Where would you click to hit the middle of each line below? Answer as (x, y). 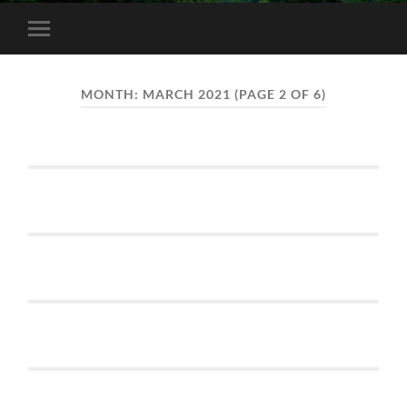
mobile (64, 57)
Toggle (62, 42)
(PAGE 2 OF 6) (280, 94)
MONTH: (111, 94)
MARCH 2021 (186, 94)
